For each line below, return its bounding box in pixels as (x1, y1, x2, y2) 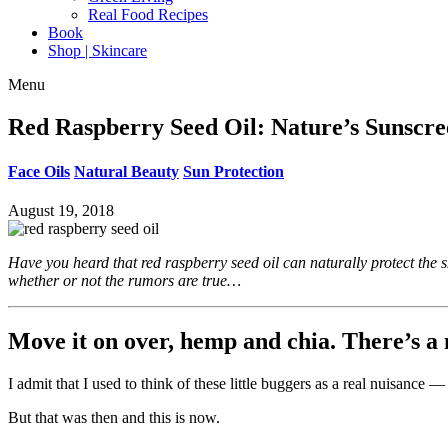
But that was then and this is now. (8, 408, 220, 426)
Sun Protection (183, 162, 284, 180)
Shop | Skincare (48, 42, 147, 60)
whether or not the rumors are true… (8, 271, 241, 289)
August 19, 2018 (8, 201, 114, 219)
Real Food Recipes (88, 6, 208, 24)
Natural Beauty (74, 162, 179, 180)
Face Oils (8, 162, 70, 180)
